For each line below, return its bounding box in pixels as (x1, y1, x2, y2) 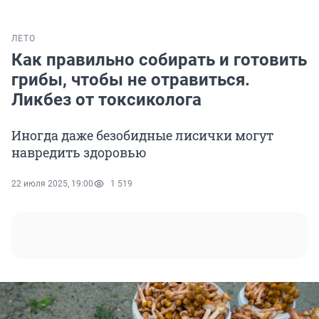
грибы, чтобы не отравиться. (11, 70, 250, 90)
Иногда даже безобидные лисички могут (11, 127, 273, 145)
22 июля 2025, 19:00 (11, 179, 93, 189)
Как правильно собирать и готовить (11, 50, 307, 70)
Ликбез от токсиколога (11, 90, 202, 110)
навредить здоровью (11, 144, 147, 162)
